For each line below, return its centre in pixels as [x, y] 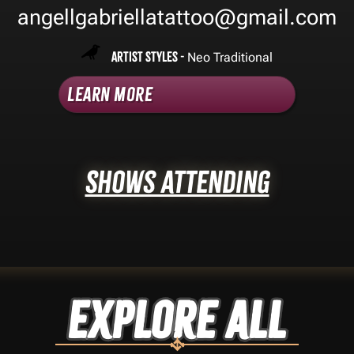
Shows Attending [177, 182]
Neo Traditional [230, 57]
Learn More [110, 94]
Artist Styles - [149, 56]
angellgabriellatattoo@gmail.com [177, 18]
